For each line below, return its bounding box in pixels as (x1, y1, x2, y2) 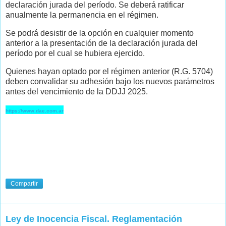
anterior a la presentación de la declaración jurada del (6, 39, 198, 48)
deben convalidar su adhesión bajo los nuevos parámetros (6, 77, 214, 86)
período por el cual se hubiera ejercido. (6, 49, 145, 58)
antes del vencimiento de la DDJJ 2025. (6, 87, 148, 96)
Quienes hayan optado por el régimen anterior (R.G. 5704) (6, 67, 213, 76)
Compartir (11, 180, 38, 188)
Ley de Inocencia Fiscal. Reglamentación (6, 214, 182, 224)
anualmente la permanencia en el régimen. (6, 11, 158, 20)
